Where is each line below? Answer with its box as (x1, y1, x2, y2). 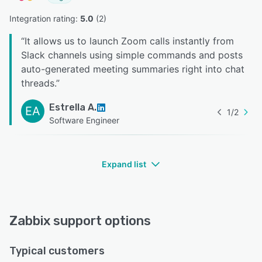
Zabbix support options (9, 213, 151, 229)
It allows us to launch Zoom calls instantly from (25, 35, 234, 47)
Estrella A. (49, 102, 96, 113)
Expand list (102, 159, 146, 170)
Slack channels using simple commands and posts (21, 49, 243, 61)
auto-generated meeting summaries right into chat (21, 63, 244, 75)
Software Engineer (49, 115, 119, 126)
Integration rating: (9, 13, 80, 24)
